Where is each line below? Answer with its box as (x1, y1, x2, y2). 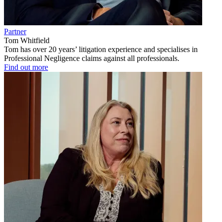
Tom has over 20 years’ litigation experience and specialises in (4, 45, 198, 54)
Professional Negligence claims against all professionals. (4, 54, 179, 62)
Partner (4, 27, 26, 36)
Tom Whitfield (4, 36, 50, 45)
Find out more (4, 62, 48, 71)
